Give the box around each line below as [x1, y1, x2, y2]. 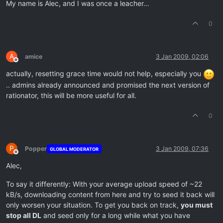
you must [181, 201, 213, 210]
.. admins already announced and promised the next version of [6, 81, 210, 90]
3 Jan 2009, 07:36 [156, 145, 209, 153]
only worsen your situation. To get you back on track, [6, 201, 181, 210]
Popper [25, 145, 47, 153]
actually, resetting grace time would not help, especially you [6, 69, 203, 78]
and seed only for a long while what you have [41, 211, 190, 220]
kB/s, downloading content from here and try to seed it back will [6, 190, 215, 199]
